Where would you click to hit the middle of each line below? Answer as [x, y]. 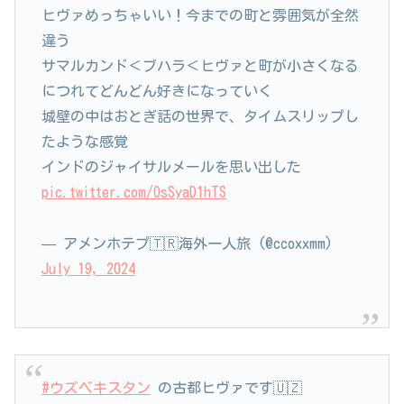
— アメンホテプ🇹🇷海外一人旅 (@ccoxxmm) [187, 243]
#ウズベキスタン [96, 387]
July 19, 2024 [88, 268]
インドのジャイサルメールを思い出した [171, 166]
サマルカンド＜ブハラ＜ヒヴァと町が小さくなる [200, 65]
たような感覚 [84, 141]
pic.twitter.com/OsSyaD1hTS [133, 192]
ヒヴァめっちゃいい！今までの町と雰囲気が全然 [200, 15]
